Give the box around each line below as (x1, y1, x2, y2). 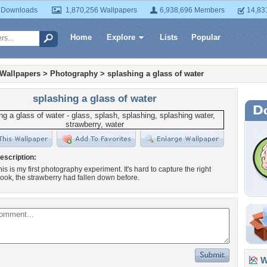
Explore (107, 33, 135, 42)
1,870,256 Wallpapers (66, 6, 137, 14)
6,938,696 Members (160, 6, 225, 14)
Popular (191, 33, 221, 42)
